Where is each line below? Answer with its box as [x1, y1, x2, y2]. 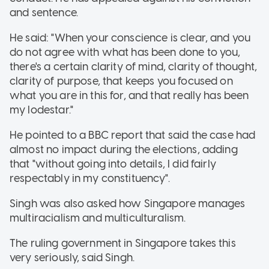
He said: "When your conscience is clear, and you [10, 31, 251, 44]
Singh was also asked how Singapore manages [10, 196, 246, 210]
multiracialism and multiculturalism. [10, 211, 186, 225]
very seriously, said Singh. [10, 250, 135, 264]
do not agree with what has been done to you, [10, 45, 241, 59]
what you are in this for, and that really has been [10, 88, 249, 102]
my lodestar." [10, 103, 73, 116]
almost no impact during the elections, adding [10, 142, 238, 156]
